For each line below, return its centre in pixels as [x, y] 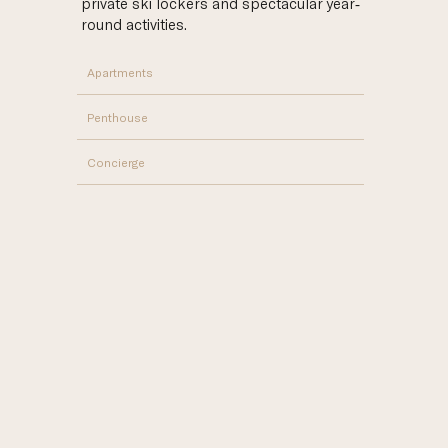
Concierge [116, 161]
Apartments [120, 71]
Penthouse [118, 116]
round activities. [133, 23]
